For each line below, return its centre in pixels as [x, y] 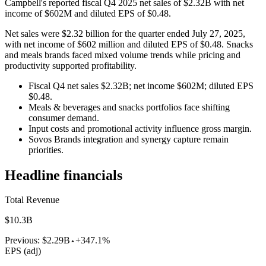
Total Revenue [32, 200]
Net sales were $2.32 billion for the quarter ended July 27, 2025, [125, 33]
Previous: [23, 240]
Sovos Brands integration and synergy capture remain [129, 139]
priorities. [46, 150]
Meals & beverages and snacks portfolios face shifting [129, 107]
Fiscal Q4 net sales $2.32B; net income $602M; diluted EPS [141, 85]
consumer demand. [64, 118]
